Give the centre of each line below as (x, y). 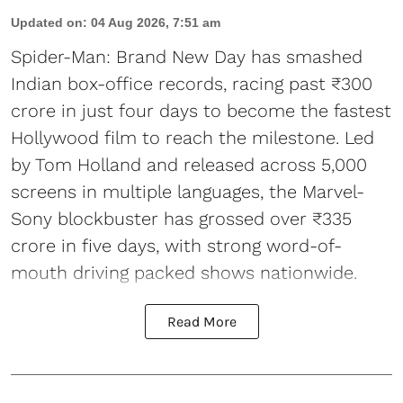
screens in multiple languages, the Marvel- (188, 192)
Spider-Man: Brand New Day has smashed (187, 57)
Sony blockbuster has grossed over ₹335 (181, 219)
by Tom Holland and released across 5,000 (189, 165)
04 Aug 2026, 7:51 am (156, 22)
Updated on (47, 22)
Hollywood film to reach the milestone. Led (193, 138)
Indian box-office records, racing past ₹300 (192, 84)
